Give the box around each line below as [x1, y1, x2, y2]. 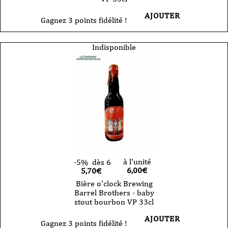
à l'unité [123, 156, 151, 166]
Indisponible [92, 42, 136, 52]
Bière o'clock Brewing [75, 178, 153, 188]
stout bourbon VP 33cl [74, 196, 154, 207]
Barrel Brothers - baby [74, 187, 154, 197]
